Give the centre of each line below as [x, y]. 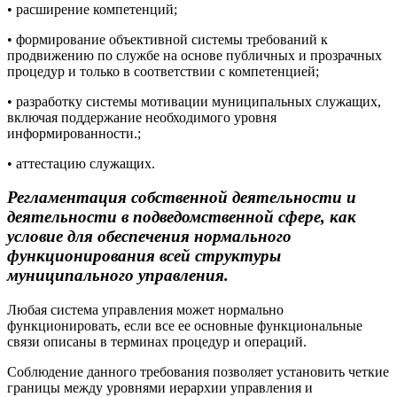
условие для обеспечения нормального [149, 237]
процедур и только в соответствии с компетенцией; [163, 71]
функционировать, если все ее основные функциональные [185, 326]
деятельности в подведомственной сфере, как [182, 217]
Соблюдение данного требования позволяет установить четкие [198, 372]
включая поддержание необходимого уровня [142, 117]
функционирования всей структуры [144, 256]
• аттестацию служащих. [81, 163]
